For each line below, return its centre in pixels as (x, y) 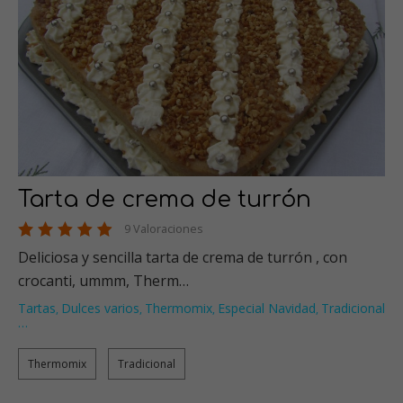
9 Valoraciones (164, 229)
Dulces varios (100, 309)
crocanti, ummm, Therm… (103, 281)
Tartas (37, 309)
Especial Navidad (267, 309)
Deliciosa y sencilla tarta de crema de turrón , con (183, 258)
